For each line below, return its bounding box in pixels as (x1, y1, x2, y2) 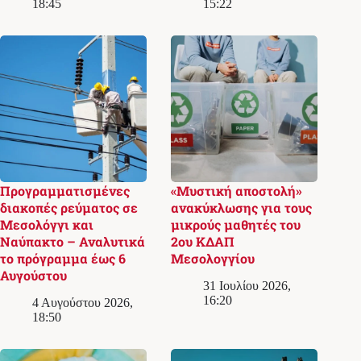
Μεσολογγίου (171, 250, 255, 268)
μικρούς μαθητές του (171, 216, 301, 234)
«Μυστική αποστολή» (171, 182, 303, 200)
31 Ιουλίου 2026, (203, 278, 292, 293)
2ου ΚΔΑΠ (171, 233, 235, 251)
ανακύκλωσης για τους (171, 199, 313, 217)
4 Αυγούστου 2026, (32, 295, 133, 309)
